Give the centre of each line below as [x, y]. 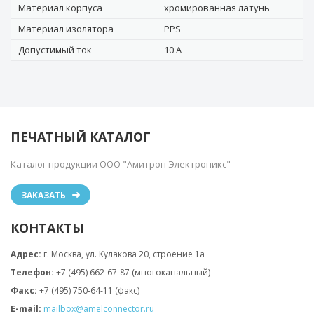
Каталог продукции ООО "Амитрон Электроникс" [121, 164]
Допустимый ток [55, 50]
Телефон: [32, 272]
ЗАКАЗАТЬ [43, 195]
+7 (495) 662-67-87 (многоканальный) [133, 272]
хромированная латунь [217, 8]
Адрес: [26, 254]
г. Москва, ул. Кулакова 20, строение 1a [124, 254]
